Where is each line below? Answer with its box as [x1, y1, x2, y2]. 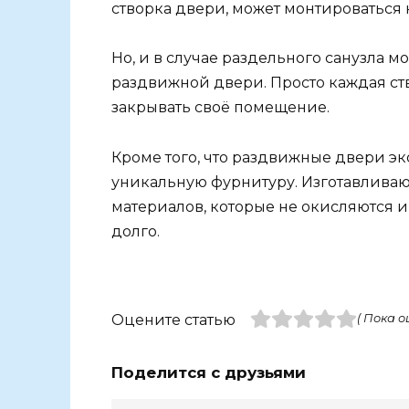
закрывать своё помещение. [111, 99, 330, 117]
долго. [111, 222, 160, 240]
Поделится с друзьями [111, 362, 306, 382]
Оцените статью [111, 310, 236, 329]
